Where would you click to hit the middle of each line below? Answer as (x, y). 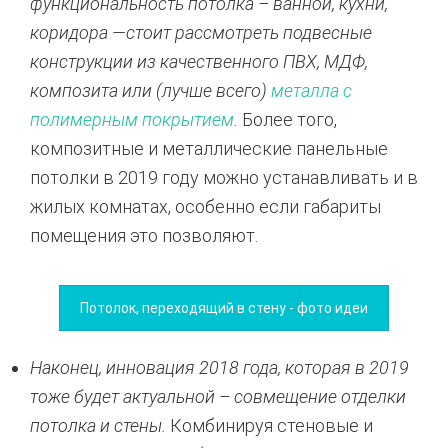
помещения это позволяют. (144, 235)
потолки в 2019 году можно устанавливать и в (224, 177)
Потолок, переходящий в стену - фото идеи (224, 307)
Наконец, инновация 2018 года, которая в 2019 (219, 367)
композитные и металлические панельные (209, 148)
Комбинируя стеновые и (269, 425)
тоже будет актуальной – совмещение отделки (218, 396)
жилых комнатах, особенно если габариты (205, 206)
